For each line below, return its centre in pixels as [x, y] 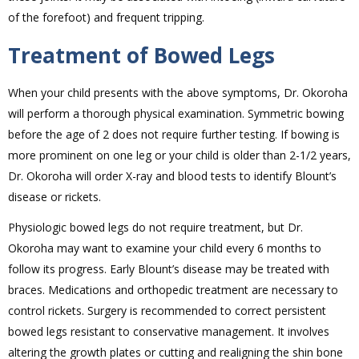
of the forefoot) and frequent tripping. [106, 18]
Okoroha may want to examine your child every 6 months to [165, 248]
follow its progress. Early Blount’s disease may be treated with [169, 269]
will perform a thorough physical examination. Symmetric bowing [176, 114]
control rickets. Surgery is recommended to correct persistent [167, 311]
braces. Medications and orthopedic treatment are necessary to [173, 290]
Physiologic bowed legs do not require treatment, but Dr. [155, 228]
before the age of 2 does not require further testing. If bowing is [174, 135]
